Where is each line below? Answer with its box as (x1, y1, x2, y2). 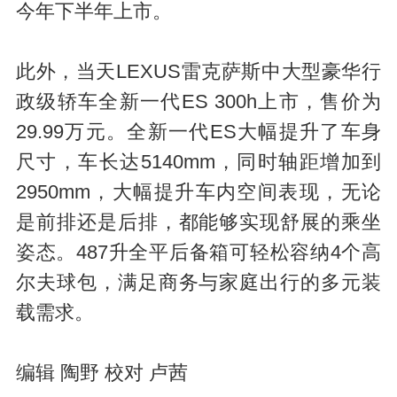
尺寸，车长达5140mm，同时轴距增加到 (15, 151, 382, 173)
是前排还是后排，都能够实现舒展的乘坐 (15, 211, 382, 233)
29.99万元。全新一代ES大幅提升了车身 (15, 121, 382, 143)
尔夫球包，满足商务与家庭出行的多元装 (15, 271, 382, 293)
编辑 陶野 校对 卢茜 (15, 362, 188, 384)
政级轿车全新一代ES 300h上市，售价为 (15, 90, 382, 113)
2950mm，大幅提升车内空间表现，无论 (15, 181, 382, 203)
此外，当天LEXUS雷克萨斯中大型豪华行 (15, 60, 382, 82)
